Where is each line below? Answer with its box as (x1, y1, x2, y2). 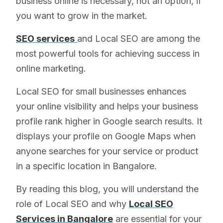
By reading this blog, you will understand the (16, 184, 199, 195)
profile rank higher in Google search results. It (16, 116, 202, 127)
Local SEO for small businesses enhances (16, 86, 186, 97)
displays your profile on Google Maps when (16, 131, 196, 142)
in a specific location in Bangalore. (16, 161, 157, 172)
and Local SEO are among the (77, 33, 200, 44)
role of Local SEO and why (16, 199, 129, 210)
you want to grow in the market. (16, 10, 147, 21)
